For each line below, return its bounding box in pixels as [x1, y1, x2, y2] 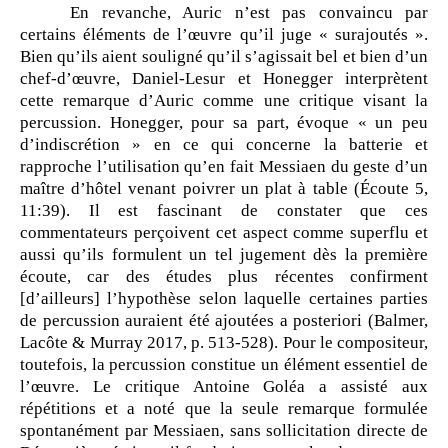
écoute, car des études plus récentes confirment [20, 267, 428, 287]
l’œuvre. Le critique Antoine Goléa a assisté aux [20, 377, 428, 397]
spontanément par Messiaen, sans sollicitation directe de [20, 421, 428, 441]
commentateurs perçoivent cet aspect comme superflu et [20, 223, 428, 243]
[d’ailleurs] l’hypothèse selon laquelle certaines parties [20, 289, 428, 309]
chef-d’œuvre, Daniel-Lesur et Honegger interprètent [20, 69, 428, 89]
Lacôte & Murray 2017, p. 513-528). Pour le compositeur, [20, 333, 428, 353]
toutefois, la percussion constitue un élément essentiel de [20, 355, 428, 375]
